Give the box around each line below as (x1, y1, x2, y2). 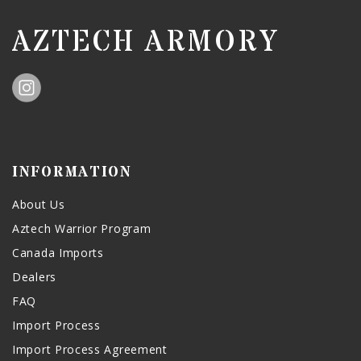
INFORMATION (12, 162, 132, 183)
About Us (12, 197, 65, 213)
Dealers (12, 269, 56, 285)
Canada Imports (12, 245, 104, 261)
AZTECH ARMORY (12, 22, 279, 63)
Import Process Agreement (12, 342, 168, 358)
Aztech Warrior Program (12, 221, 151, 237)
